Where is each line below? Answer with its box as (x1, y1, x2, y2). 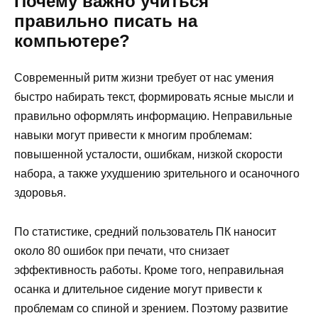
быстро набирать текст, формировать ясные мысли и (14, 91, 294, 104)
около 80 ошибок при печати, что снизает (14, 244, 229, 257)
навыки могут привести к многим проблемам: (14, 129, 252, 142)
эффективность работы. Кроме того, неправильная (14, 263, 284, 276)
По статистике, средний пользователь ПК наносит (14, 225, 276, 238)
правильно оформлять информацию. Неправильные (14, 110, 292, 123)
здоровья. (14, 187, 66, 199)
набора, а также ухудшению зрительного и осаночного (14, 168, 300, 180)
